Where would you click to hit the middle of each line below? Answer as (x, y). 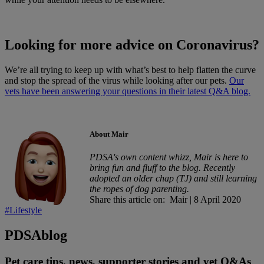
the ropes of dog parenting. (139, 189)
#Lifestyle (23, 210)
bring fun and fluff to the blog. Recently (162, 168)
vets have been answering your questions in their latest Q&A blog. (128, 91)
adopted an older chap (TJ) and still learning (173, 179)
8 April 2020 (216, 200)
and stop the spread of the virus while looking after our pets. (117, 80)
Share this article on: (130, 200)
